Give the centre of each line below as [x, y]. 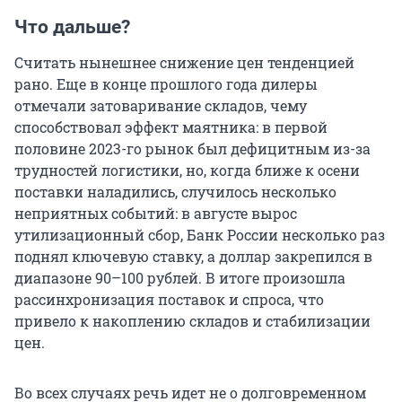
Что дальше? [72, 27]
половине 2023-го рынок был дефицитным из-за [192, 149]
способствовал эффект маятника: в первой [171, 127]
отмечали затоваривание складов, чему [161, 106]
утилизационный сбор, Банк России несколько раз [200, 235]
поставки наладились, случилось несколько [175, 192]
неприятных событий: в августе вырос [156, 214]
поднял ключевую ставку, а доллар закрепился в [193, 257]
